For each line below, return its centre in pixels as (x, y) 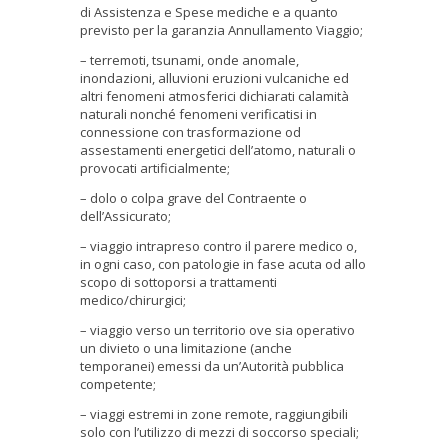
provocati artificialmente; (156, 167)
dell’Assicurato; (126, 215)
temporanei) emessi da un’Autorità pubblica (212, 365)
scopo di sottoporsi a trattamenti (178, 281)
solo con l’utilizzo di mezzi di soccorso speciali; (220, 431)
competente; (119, 383)
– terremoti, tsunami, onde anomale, (189, 59)
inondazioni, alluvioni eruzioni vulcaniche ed (214, 77)
